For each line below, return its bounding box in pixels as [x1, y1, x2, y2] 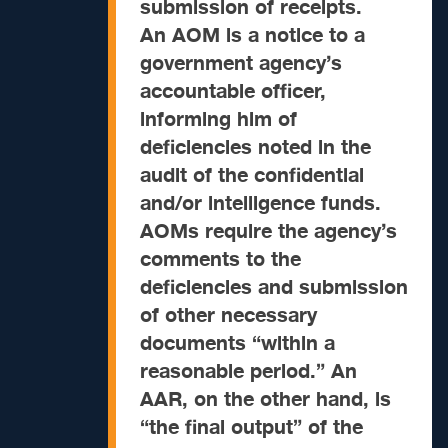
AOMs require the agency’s [140, 215, 397, 248]
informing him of [140, 103, 297, 136]
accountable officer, [140, 75, 326, 108]
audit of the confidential [140, 159, 364, 192]
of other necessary [140, 299, 317, 332]
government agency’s [140, 47, 342, 80]
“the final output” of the [140, 411, 363, 444]
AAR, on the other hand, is [140, 383, 391, 416]
